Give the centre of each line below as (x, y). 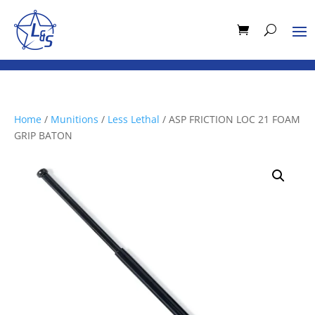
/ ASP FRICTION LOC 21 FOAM (230, 119)
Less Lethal (134, 119)
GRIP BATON (43, 135)
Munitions (75, 119)
